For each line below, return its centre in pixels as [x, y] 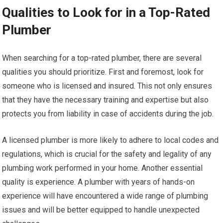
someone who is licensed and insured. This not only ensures [107, 86]
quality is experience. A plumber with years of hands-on [99, 182]
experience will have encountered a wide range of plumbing [105, 196]
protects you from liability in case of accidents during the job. [108, 114]
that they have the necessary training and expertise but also [106, 100]
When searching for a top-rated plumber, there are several [102, 58]
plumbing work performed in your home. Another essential [103, 168]
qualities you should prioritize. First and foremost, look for [103, 72]
